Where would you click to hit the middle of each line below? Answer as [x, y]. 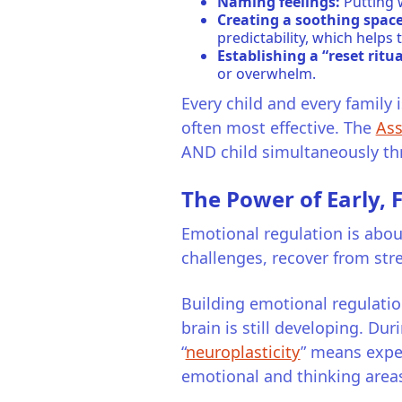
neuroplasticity [243, 352]
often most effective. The [278, 127]
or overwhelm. [266, 74]
